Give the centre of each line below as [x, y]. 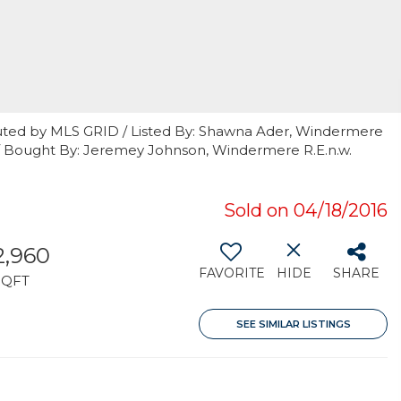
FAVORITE [232, 273]
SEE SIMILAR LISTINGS [293, 324]
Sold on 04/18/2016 [306, 210]
